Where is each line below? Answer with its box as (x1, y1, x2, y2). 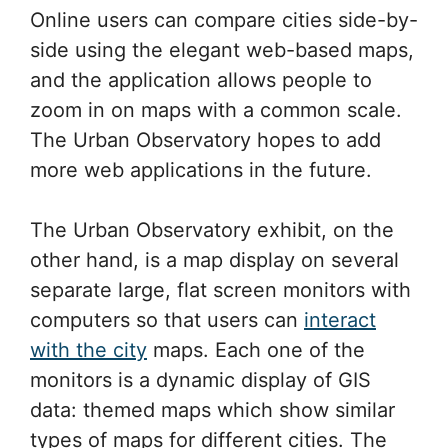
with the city (30, 337, 147, 362)
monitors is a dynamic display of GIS (30, 367, 371, 392)
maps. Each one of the (147, 337, 365, 362)
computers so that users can (30, 307, 304, 332)
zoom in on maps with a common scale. (30, 97, 402, 122)
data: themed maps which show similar (30, 397, 395, 422)
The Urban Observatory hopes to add (30, 127, 381, 152)
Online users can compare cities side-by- (30, 7, 418, 32)
